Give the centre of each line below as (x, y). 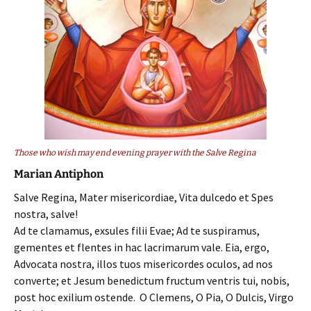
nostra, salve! (46, 213)
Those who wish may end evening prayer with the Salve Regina (135, 152)
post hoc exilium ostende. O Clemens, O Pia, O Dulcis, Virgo (154, 297)
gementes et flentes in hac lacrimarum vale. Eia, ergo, (142, 247)
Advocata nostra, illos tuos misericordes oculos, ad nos (143, 263)
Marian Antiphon (59, 174)
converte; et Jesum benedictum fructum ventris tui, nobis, (152, 280)
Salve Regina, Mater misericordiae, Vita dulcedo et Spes (144, 197)
